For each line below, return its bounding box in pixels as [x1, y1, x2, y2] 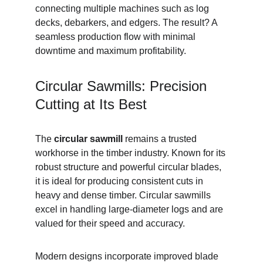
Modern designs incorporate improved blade [35, 251, 221, 261]
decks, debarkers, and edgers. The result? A [35, 18, 220, 28]
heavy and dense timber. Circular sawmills [35, 190, 213, 200]
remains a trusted [123, 134, 199, 144]
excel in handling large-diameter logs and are [35, 204, 225, 214]
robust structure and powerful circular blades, [35, 162, 224, 172]
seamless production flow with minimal [35, 32, 198, 42]
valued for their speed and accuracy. [35, 218, 185, 228]
